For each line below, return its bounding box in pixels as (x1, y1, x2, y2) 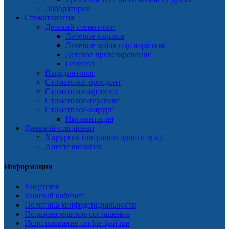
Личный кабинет (25, 191, 84, 200)
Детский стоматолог (45, 22, 116, 31)
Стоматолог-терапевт (45, 96, 120, 105)
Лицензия (25, 182, 59, 191)
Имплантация (65, 114, 113, 123)
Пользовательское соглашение (25, 210, 130, 219)
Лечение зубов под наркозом (65, 40, 166, 50)
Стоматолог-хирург (45, 105, 113, 114)
